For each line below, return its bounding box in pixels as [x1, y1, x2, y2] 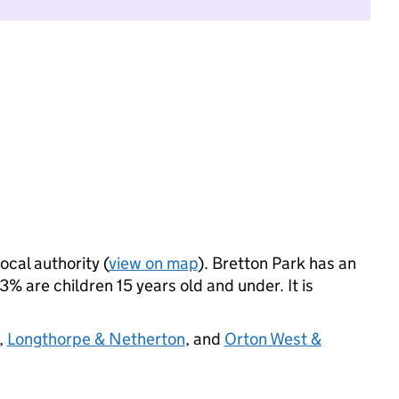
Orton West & [224, 329, 322, 349]
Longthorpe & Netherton [6, 329, 185, 349]
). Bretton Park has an [197, 253, 356, 273]
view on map [108, 253, 198, 273]
